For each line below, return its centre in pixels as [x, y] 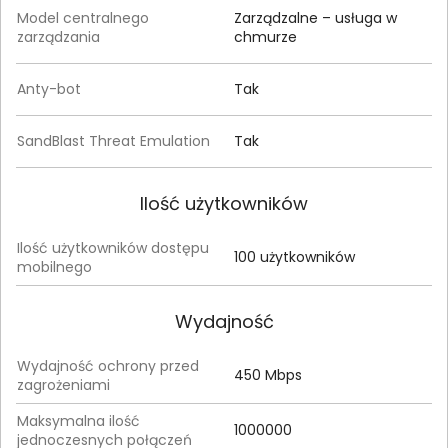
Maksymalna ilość [78, 420]
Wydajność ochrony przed [108, 365]
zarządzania [58, 36]
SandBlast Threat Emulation [113, 140]
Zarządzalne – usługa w [315, 17]
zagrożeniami [63, 384]
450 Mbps [268, 374]
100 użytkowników [294, 256]
